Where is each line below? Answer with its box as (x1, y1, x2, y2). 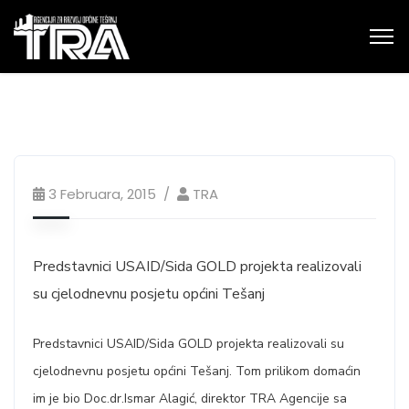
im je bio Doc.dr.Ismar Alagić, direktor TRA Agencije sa (33, 390, 347, 407)
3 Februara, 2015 (48, 184, 156, 204)
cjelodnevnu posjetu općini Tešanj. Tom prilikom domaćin (33, 362, 361, 380)
